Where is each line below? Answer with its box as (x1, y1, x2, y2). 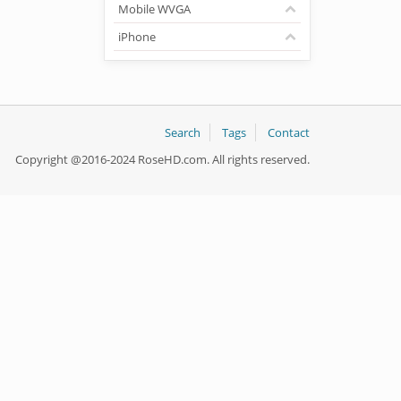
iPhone (118, 29, 157, 45)
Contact (268, 124, 310, 141)
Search (165, 124, 200, 141)
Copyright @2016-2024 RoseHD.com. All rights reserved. (15, 151, 310, 167)
